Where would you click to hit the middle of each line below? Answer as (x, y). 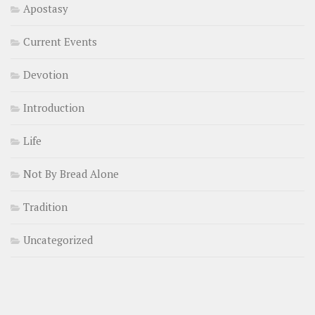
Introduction (54, 107)
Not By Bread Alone (71, 173)
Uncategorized (58, 239)
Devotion (46, 74)
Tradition (45, 206)
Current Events (60, 41)
